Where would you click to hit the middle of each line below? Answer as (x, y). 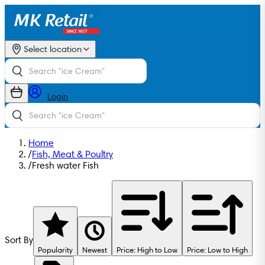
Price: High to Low (147, 250)
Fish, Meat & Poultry (72, 154)
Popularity (55, 250)
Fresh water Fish (65, 166)
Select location (53, 49)
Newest (95, 250)
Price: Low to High (217, 250)
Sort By (19, 240)
